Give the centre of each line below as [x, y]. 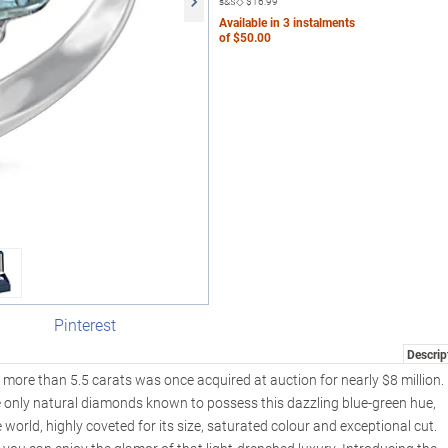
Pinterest [85, 325]
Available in [251, 22]
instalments [322, 22]
